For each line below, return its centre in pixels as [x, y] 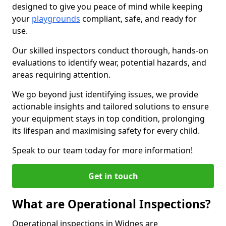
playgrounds [56, 19]
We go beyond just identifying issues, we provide [105, 94]
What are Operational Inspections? [111, 204]
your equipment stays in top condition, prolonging [108, 119]
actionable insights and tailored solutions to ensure [110, 106]
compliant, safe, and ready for [138, 19]
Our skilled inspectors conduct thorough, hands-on [110, 50]
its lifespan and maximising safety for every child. [106, 131]
